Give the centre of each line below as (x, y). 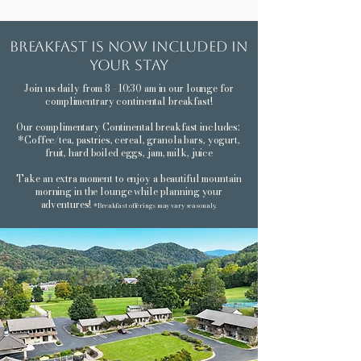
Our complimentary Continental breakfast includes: (129, 127)
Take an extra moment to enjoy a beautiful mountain (129, 178)
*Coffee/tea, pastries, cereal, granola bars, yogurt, (129, 140)
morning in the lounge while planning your (129, 191)
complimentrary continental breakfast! (129, 101)
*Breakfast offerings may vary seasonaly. (156, 205)
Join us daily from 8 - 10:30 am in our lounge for (129, 88)
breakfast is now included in (129, 46)
